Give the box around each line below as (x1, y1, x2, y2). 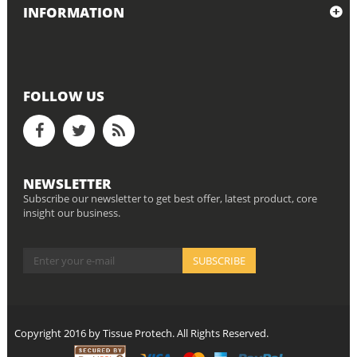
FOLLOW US (23, 87, 104, 105)
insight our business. (23, 206, 120, 220)
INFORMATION (23, 3, 124, 22)
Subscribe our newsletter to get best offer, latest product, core (23, 191, 317, 206)
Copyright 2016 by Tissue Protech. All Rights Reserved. (14, 326, 269, 340)
